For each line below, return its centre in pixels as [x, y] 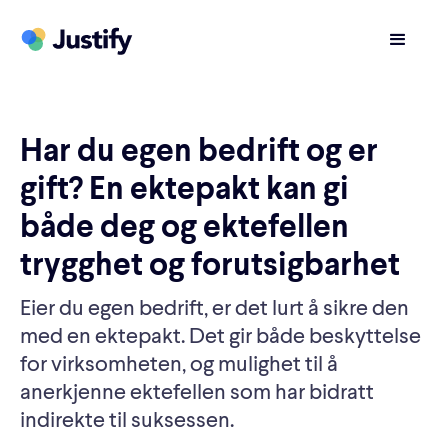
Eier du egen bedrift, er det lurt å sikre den [214, 309]
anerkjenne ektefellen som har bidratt [197, 393]
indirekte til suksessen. [127, 421]
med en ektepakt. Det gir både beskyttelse [220, 337]
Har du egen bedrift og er [199, 152]
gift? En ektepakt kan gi [184, 190]
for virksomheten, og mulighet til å [179, 365]
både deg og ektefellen [184, 228]
